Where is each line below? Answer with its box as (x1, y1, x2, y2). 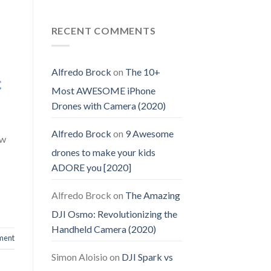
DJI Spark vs (121, 251, 173, 263)
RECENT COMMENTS (51, 25, 156, 37)
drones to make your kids (51, 146, 155, 158)
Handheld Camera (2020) (51, 223, 156, 235)
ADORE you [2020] (51, 162, 131, 174)
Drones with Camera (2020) (51, 100, 166, 112)
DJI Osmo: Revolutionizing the (51, 208, 177, 220)
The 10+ (125, 66, 160, 78)
